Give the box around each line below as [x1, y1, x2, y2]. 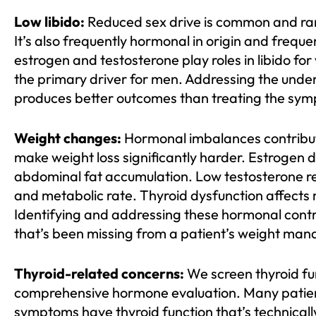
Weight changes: [14, 129, 121, 147]
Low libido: [14, 13, 85, 31]
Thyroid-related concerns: [14, 265, 184, 283]
